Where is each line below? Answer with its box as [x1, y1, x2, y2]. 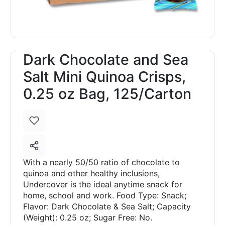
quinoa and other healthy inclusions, [23, 168, 160, 178]
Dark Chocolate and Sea [23, 51, 188, 68]
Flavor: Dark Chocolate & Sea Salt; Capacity [23, 201, 191, 211]
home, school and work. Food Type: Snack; [23, 190, 186, 200]
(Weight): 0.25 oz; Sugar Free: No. [23, 212, 152, 222]
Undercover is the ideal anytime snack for [23, 179, 182, 189]
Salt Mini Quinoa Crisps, [23, 68, 186, 85]
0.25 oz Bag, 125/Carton [23, 85, 191, 102]
